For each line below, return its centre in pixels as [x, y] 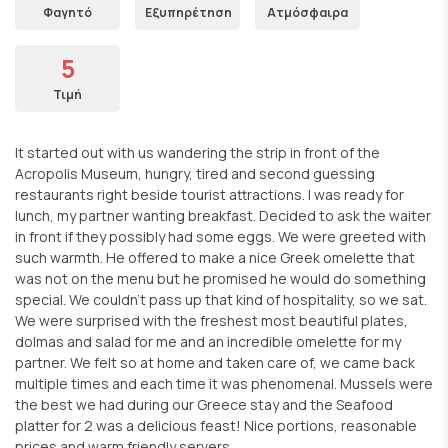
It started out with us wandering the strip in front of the [197, 152]
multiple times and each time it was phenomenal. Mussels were [224, 383]
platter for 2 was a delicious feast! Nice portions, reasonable [216, 425]
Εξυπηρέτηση [188, 12]
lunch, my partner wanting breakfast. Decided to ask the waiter [223, 215]
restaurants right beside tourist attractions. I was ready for [209, 194]
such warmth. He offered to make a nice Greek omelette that [215, 257]
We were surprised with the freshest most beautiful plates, [211, 320]
